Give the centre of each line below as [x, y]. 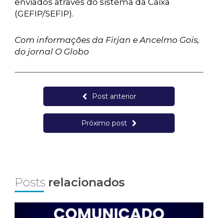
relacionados [86, 182]
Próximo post [104, 123]
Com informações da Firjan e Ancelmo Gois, [107, 40]
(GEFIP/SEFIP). [44, 14]
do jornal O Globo [52, 52]
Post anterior [114, 96]
